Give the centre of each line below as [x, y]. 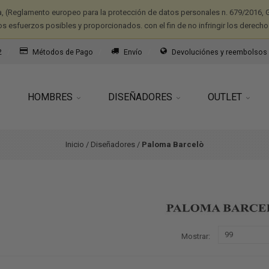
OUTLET [226, 97]
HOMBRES [51, 97]
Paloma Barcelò [173, 145]
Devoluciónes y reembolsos [219, 52]
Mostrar [195, 236]
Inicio [75, 145]
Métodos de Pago [63, 52]
